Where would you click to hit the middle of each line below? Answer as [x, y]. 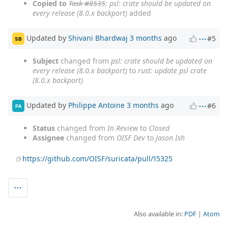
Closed [159, 128]
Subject [46, 61]
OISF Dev [131, 138]
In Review [123, 128]
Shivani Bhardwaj [98, 38]
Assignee [48, 138]
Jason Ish [170, 138]
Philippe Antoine [96, 105]
